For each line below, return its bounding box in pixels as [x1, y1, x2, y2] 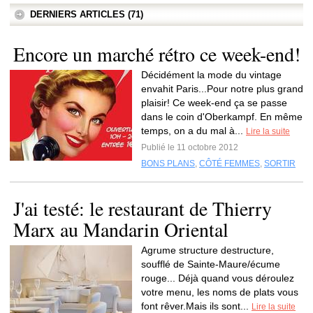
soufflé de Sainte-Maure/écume [141, 259, 280, 270]
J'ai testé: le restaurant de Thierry [13, 195, 272, 221]
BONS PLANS [141, 159, 195, 168]
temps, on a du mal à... [141, 125, 246, 136]
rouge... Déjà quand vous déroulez [141, 272, 294, 284]
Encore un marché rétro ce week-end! [13, 41, 300, 67]
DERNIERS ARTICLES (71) [30, 9, 143, 20]
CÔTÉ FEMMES [199, 159, 260, 168]
